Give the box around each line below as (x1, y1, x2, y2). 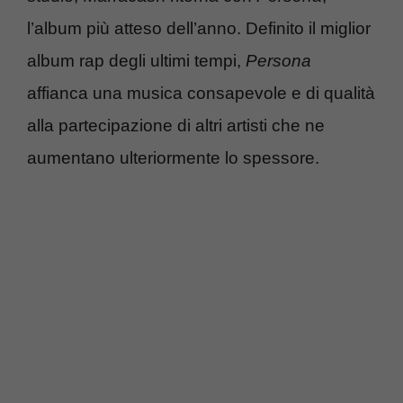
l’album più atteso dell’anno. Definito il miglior (27, 18, 371, 38)
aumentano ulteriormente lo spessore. (27, 148, 319, 167)
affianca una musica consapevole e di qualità (27, 83, 375, 103)
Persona (246, 50, 311, 70)
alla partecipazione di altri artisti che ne (27, 115, 325, 135)
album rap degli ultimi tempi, (27, 50, 246, 70)
